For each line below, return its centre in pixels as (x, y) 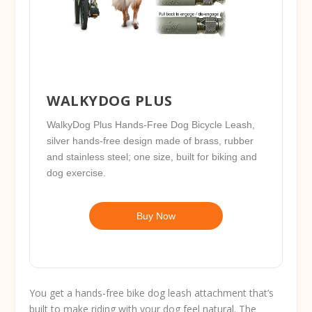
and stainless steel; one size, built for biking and (152, 156)
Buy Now (156, 216)
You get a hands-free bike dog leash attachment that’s (152, 293)
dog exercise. (77, 172)
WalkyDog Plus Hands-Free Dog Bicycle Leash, (151, 124)
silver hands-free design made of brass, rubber (150, 140)
